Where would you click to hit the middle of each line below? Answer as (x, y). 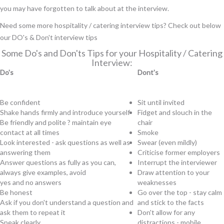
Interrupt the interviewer (177, 162)
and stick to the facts (171, 202)
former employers (192, 152)
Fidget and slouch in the (175, 112)
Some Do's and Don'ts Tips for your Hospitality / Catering (112, 53)
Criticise (150, 152)
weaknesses (157, 182)
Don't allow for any (166, 212)
